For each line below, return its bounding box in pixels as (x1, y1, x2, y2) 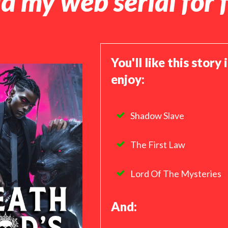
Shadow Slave (130, 110, 184, 121)
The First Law (130, 139, 185, 150)
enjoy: (110, 72, 145, 87)
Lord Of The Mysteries (130, 168, 221, 179)
